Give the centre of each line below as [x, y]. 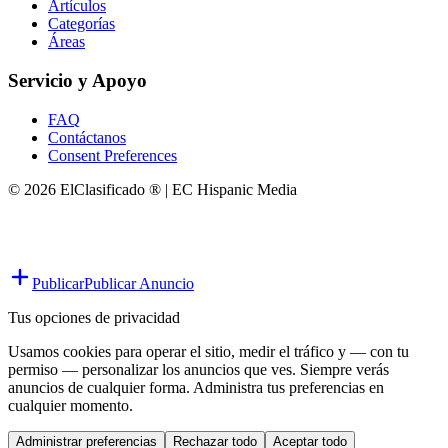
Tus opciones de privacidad [94, 317]
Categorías [81, 24]
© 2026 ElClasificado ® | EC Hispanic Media [152, 189]
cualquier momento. [70, 405]
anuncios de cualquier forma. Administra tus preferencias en [196, 387]
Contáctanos [87, 137]
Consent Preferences [112, 155]
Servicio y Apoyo [77, 81]
